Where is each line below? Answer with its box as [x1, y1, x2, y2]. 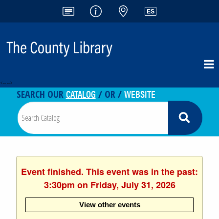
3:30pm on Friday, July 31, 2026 [44, 178, 175, 191]
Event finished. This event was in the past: [21, 165, 198, 178]
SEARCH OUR [16, 87, 66, 101]
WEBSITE [124, 86, 155, 101]
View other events [79, 200, 140, 209]
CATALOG [66, 86, 96, 101]
